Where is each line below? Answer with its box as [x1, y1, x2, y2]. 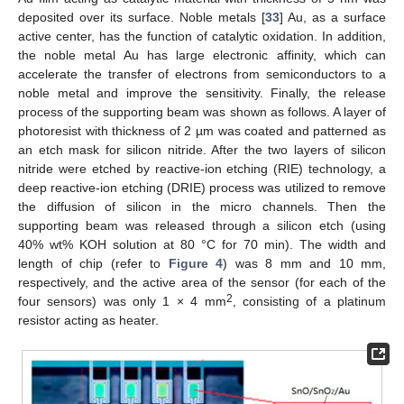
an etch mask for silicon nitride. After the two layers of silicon [18, 142, 386, 157]
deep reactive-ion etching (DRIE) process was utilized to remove [18, 179, 386, 195]
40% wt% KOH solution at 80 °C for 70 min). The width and [18, 236, 386, 252]
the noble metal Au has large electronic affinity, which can [18, 47, 386, 62]
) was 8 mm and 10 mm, [223, 255, 386, 271]
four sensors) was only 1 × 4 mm [18, 293, 226, 308]
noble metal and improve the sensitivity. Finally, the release [18, 85, 386, 100]
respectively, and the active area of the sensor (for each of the [18, 274, 386, 289]
